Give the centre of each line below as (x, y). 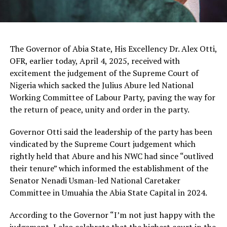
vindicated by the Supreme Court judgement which (102, 144)
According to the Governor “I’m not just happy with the (112, 215)
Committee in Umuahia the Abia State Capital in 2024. (108, 192)
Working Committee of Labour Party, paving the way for (112, 97)
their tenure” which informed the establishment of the (109, 168)
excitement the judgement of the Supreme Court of (104, 73)
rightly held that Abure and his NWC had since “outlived (111, 156)
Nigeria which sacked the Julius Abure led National (101, 85)
